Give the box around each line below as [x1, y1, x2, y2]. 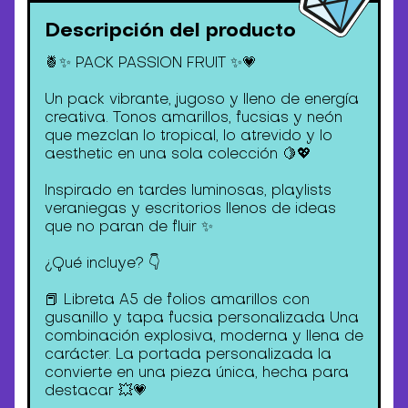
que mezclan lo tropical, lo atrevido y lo [44, 126, 332, 145]
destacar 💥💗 [44, 381, 148, 400]
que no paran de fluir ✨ [44, 217, 213, 236]
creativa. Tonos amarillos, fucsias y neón [44, 107, 342, 127]
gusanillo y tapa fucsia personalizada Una [44, 308, 359, 327]
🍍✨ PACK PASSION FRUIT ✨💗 [44, 53, 257, 72]
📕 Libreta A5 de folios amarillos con [44, 290, 310, 309]
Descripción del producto [44, 15, 296, 44]
